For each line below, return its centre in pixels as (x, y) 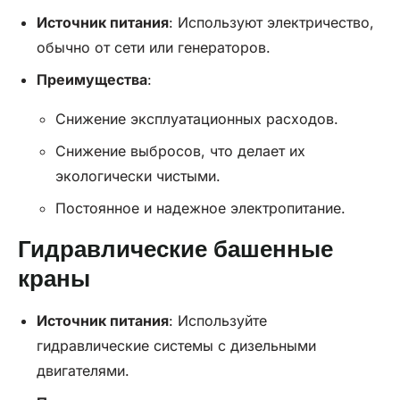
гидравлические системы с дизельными (176, 345)
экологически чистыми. (137, 175)
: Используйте (217, 320)
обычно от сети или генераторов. (153, 47)
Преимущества (92, 79)
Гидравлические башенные (175, 249)
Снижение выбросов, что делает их (180, 150)
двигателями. (83, 370)
